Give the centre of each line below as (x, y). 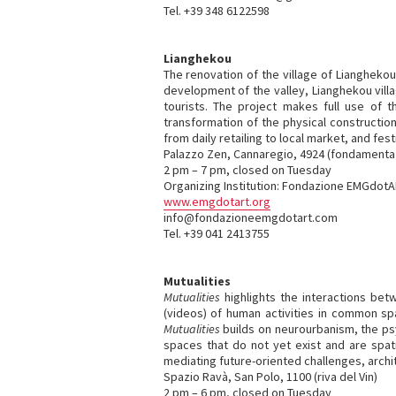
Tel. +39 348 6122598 (216, 11)
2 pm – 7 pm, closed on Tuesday (247, 170)
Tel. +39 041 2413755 (216, 233)
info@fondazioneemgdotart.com (250, 217)
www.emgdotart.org (217, 202)
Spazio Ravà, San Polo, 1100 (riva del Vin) (270, 377)
